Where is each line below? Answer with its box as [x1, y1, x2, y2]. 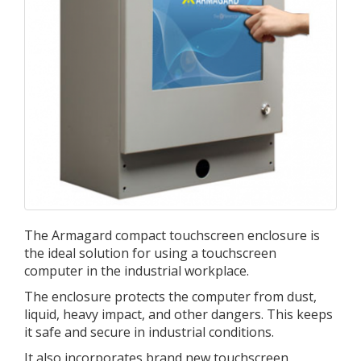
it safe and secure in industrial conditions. [24, 323, 274, 341]
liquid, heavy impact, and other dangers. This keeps [24, 305, 333, 323]
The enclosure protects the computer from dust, [24, 288, 317, 305]
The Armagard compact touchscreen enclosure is [24, 226, 320, 244]
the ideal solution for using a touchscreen [24, 244, 276, 262]
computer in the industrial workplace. [24, 262, 249, 280]
